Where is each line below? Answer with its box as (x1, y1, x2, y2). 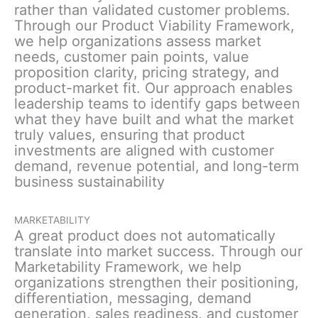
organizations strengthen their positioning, (14, 274, 299, 292)
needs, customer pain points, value (14, 48, 249, 66)
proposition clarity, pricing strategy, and (14, 64, 279, 82)
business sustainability (14, 173, 165, 191)
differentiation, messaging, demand (14, 290, 251, 307)
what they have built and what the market (14, 111, 294, 128)
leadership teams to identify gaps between (14, 95, 300, 113)
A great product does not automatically (14, 227, 275, 245)
